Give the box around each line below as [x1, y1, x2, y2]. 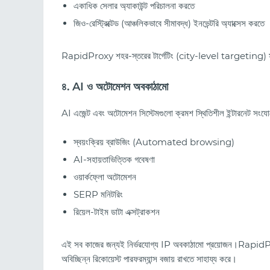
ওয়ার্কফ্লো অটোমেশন [74, 171, 136, 183]
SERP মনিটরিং [74, 189, 123, 201]
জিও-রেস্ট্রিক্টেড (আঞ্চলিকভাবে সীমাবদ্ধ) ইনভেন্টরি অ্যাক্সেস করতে [74, 17, 265, 29]
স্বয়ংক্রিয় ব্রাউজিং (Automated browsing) [74, 136, 234, 148]
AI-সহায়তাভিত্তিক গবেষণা [74, 154, 155, 166]
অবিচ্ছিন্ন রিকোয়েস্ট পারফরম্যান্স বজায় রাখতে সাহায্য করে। [61, 253, 237, 265]
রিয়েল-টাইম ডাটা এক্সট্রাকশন [74, 206, 160, 218]
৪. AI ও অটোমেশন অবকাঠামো [61, 80, 168, 93]
